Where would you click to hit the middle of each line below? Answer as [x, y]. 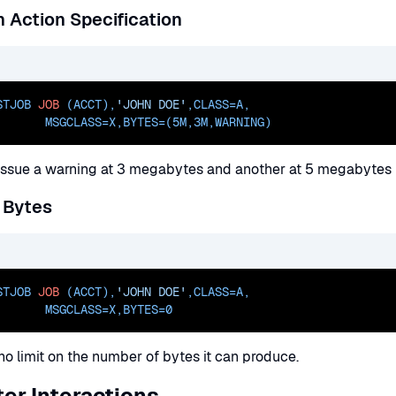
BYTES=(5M [155, 122]
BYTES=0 [148, 309]
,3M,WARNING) [229, 122]
